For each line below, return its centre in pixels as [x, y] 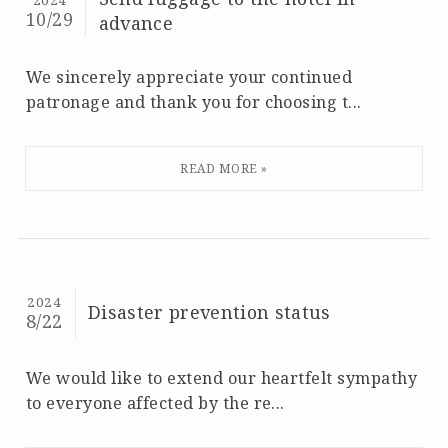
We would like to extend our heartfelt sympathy [221, 377]
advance [135, 23]
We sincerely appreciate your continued [189, 76]
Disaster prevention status [209, 312]
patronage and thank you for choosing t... [193, 101]
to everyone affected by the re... [155, 402]
